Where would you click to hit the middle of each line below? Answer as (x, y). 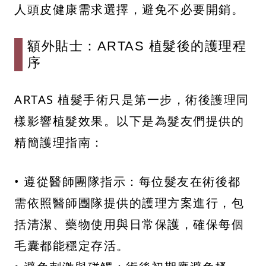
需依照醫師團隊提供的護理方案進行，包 (129, 203)
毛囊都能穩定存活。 (72, 246)
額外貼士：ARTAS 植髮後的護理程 (137, 46)
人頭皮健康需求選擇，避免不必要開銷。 (129, 9)
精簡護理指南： (59, 142)
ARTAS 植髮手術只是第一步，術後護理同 (132, 100)
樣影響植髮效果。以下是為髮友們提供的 (129, 121)
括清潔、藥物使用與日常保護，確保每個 (129, 224)
